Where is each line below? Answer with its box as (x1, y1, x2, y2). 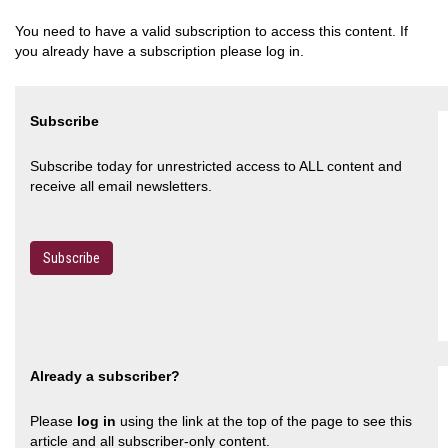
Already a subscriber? (30, 367, 180, 384)
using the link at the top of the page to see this (116, 412, 412, 429)
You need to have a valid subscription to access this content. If (15, 22, 408, 39)
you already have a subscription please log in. (15, 42, 304, 59)
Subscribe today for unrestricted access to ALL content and (30, 157, 402, 174)
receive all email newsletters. (30, 177, 212, 194)
